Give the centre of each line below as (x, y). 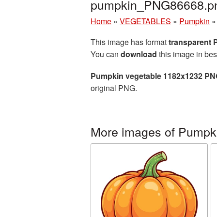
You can (106, 54)
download (139, 54)
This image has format (130, 42)
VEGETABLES (145, 21)
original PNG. (114, 88)
